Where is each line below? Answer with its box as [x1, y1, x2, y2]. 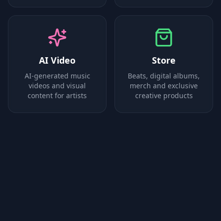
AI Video [39, 54, 75, 66]
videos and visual [29, 80, 86, 90]
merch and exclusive [130, 80, 198, 90]
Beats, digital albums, [128, 71, 200, 80]
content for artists [28, 90, 87, 100]
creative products [135, 90, 193, 100]
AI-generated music [24, 71, 90, 80]
